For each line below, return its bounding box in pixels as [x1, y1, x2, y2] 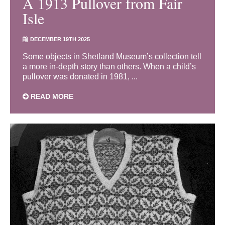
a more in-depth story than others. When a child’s [23, 62, 196, 71]
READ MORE [29, 92, 73, 101]
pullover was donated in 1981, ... [23, 72, 138, 81]
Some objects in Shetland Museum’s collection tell [23, 52, 201, 61]
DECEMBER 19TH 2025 [30, 36, 90, 43]
